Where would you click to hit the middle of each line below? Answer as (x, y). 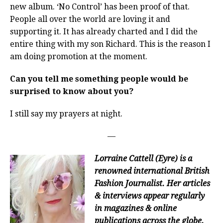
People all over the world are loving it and (90, 19)
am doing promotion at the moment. (79, 57)
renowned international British (152, 171)
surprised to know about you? (72, 92)
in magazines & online (136, 209)
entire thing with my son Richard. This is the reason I (110, 44)
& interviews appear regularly (150, 196)
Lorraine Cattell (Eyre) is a (143, 159)
